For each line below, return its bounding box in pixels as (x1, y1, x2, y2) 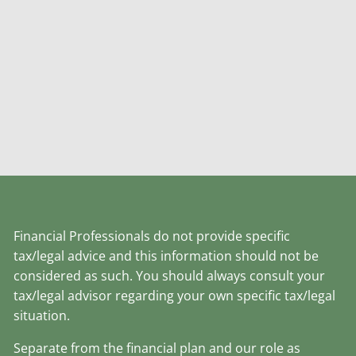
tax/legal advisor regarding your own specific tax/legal (14, 287, 336, 305)
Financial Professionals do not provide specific (14, 227, 291, 246)
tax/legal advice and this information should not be (14, 247, 319, 265)
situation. (14, 307, 71, 325)
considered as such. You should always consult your (14, 267, 326, 285)
